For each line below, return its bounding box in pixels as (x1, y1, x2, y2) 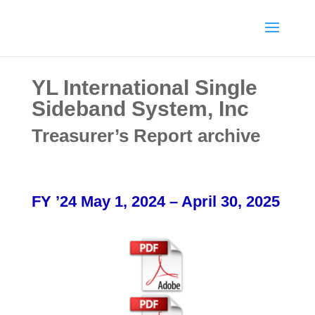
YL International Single (31, 76, 257, 99)
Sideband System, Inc (31, 97, 249, 120)
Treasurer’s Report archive (31, 125, 260, 146)
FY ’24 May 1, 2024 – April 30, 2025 (31, 193, 280, 210)
